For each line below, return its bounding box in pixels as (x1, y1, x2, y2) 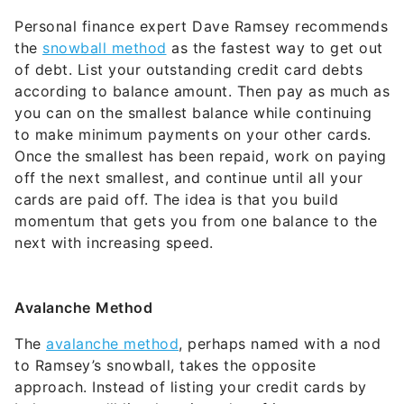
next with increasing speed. (14, 234, 214, 252)
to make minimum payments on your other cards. (14, 125, 372, 144)
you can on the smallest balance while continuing (14, 104, 372, 123)
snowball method (42, 39, 167, 58)
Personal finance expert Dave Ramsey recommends (14, 17, 388, 36)
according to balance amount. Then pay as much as (14, 82, 390, 101)
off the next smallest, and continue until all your (14, 169, 363, 188)
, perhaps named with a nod (179, 335, 381, 353)
